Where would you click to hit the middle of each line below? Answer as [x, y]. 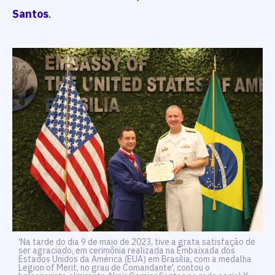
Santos [30, 14]
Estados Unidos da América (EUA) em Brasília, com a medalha [135, 259]
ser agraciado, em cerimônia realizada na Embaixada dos [127, 250]
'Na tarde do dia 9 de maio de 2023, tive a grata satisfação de [137, 242]
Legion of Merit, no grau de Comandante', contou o [114, 268]
